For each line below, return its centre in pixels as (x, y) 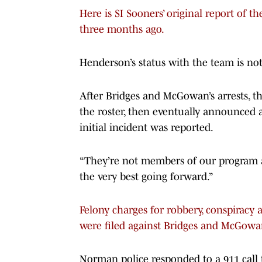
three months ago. (122, 29)
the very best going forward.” (146, 176)
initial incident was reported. (146, 127)
